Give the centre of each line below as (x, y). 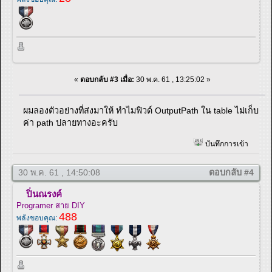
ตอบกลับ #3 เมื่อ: (107, 79)
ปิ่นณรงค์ (44, 194)
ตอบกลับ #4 (231, 172)
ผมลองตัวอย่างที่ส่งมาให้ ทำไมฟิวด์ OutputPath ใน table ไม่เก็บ (141, 110)
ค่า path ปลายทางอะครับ (71, 122)
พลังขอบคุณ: (38, 218)
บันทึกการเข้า (226, 144)
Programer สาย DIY (51, 205)
